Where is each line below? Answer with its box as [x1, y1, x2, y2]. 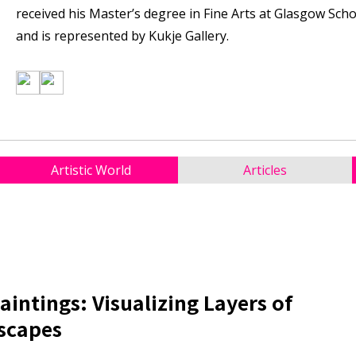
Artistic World [51, 161, 131, 179]
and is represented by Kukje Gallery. [15, 27, 229, 45]
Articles [243, 161, 287, 179]
